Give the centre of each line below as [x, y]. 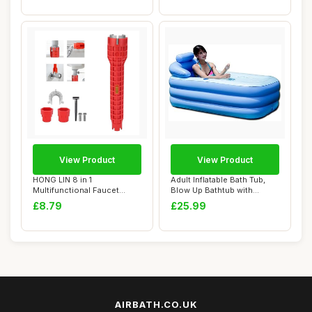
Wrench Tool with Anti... [78, 201]
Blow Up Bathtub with [212, 190]
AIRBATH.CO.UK [156, 304]
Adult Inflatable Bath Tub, [218, 180]
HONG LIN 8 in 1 [62, 180]
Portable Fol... [197, 201]
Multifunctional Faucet [76, 190]
